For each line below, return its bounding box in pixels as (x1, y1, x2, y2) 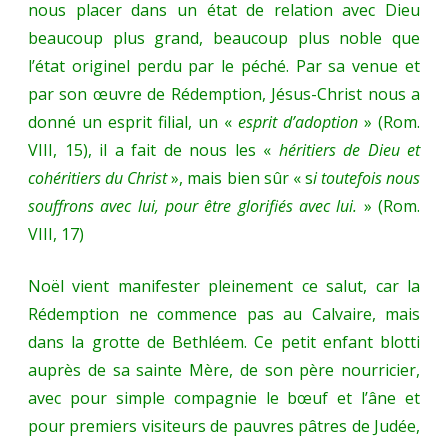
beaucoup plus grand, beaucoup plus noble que (28, 27, 420, 50)
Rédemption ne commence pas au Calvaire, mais (28, 303, 420, 326)
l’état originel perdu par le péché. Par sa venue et (28, 55, 420, 78)
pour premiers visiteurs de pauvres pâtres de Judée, (28, 415, 420, 438)
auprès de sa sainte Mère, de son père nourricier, (28, 359, 420, 382)
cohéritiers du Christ (28, 167, 168, 190)
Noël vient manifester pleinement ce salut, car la (28, 275, 420, 298)
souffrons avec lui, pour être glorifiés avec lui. (28, 195, 358, 218)
